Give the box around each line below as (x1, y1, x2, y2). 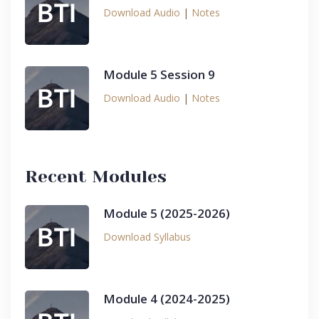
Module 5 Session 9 (103, 66, 215, 83)
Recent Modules (25, 167, 167, 187)
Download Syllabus (103, 230, 191, 244)
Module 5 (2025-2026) (103, 205, 230, 221)
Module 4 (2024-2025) (103, 291, 230, 307)
